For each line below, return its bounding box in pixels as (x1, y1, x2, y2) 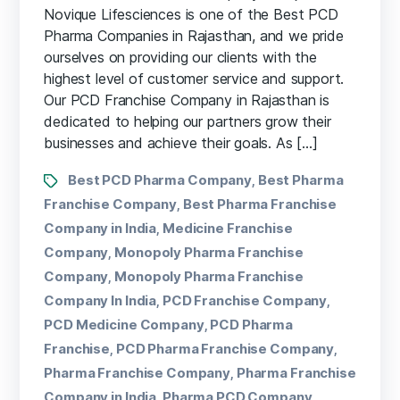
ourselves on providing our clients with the (44, 47, 317, 66)
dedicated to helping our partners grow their (44, 112, 331, 130)
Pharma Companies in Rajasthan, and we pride (44, 26, 344, 45)
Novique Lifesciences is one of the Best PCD (44, 4, 338, 23)
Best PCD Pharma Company (68, 171, 253, 188)
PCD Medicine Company (44, 315, 204, 333)
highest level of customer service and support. (44, 69, 345, 87)
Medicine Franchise (162, 219, 293, 237)
